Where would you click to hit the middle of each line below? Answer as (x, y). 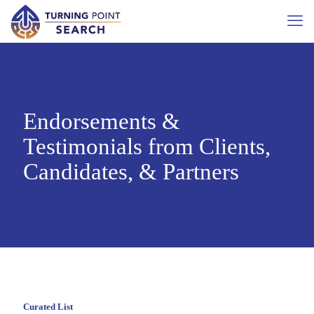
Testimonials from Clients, (147, 146)
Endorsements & (102, 121)
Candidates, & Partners (131, 172)
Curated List (48, 307)
